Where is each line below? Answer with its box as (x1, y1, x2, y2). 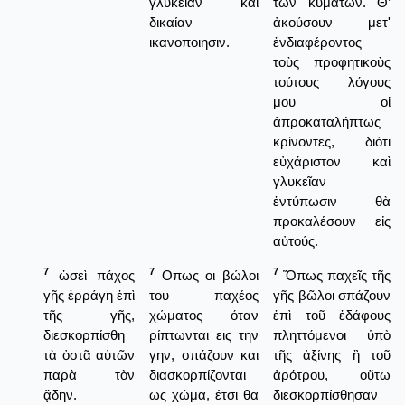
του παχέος (149, 287, 259, 303)
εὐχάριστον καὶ (273, 153, 391, 169)
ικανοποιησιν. (149, 33, 230, 50)
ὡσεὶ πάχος (49, 267, 135, 283)
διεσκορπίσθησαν (273, 386, 378, 402)
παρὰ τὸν (43, 366, 135, 382)
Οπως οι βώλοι (155, 267, 259, 283)
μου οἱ (273, 93, 391, 109)
